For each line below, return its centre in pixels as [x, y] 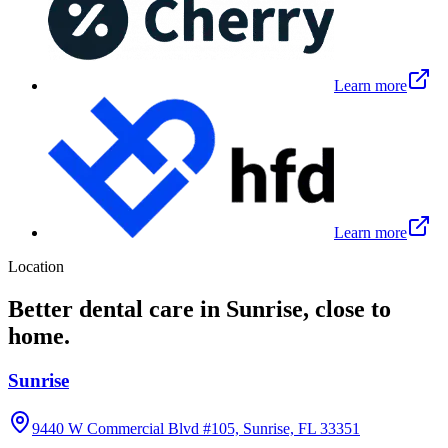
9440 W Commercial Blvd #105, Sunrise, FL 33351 [196, 429]
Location [36, 266]
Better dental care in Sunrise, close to [199, 308]
